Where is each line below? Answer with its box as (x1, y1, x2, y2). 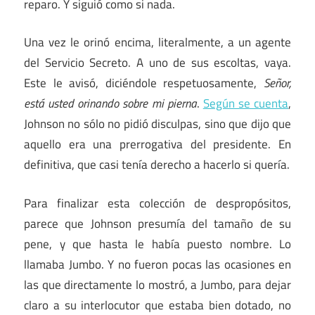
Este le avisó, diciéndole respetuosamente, (24, 74, 264, 93)
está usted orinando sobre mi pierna (24, 94, 197, 113)
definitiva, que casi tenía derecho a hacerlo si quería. (24, 155, 290, 174)
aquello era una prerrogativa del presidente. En (24, 135, 291, 154)
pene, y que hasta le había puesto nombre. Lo (24, 234, 291, 253)
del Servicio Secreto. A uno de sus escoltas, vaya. (24, 53, 291, 72)
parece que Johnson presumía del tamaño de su (24, 214, 291, 233)
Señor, (264, 74, 291, 93)
